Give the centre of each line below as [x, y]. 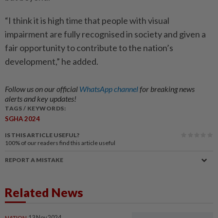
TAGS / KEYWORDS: [35, 108]
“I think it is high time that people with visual [87, 20]
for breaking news [167, 89]
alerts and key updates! [41, 98]
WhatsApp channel [109, 89]
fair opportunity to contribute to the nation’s [89, 47]
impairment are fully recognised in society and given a [105, 34]
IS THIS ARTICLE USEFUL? [42, 135]
